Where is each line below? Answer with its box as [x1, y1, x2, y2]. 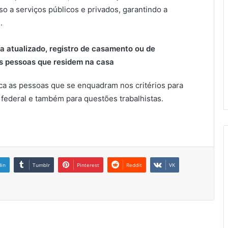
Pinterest [77, 161, 99, 169]
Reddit [126, 161, 142, 169]
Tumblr [33, 161, 50, 169]
